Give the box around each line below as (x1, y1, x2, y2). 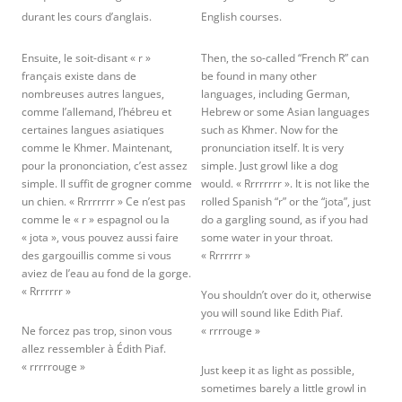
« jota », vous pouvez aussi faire (22, 230, 179, 245)
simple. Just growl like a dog (201, 158, 338, 173)
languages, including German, (201, 86, 350, 101)
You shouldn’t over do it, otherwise (201, 287, 371, 302)
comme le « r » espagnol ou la (22, 212, 170, 227)
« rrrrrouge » (22, 359, 85, 374)
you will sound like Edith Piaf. (201, 305, 343, 320)
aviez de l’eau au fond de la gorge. (22, 266, 191, 281)
